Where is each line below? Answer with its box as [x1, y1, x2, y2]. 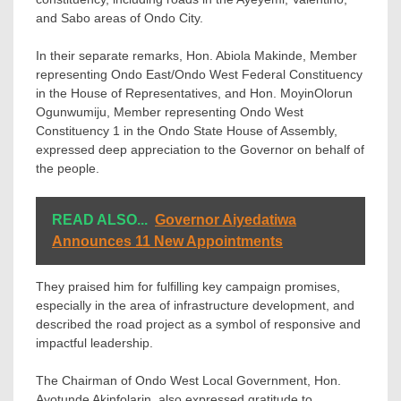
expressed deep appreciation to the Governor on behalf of [36, 142, 364, 158]
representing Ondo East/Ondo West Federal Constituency [36, 67, 363, 82]
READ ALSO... [52, 212, 148, 228]
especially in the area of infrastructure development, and [36, 298, 354, 313]
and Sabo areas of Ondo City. [36, 11, 203, 26]
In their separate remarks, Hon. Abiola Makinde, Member [36, 48, 357, 64]
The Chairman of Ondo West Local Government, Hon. [36, 373, 341, 388]
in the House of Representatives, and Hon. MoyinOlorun [36, 86, 353, 101]
